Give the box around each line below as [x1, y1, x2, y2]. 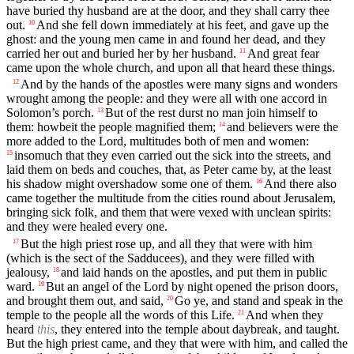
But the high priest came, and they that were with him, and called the [6, 336, 348, 350]
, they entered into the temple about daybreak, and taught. [55, 322, 340, 336]
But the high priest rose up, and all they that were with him [21, 236, 312, 250]
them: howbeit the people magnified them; [6, 120, 216, 134]
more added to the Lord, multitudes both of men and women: [6, 134, 309, 149]
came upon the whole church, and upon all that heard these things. [6, 61, 335, 75]
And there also [264, 177, 337, 191]
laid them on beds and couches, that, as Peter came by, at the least [6, 163, 331, 177]
